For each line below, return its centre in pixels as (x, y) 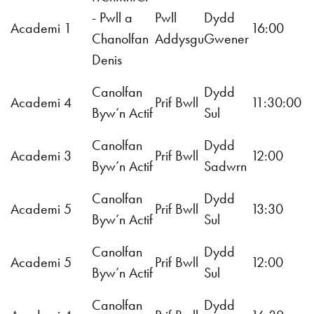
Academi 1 (41, 28)
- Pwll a (112, 18)
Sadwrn (225, 166)
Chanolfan (120, 39)
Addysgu (179, 39)
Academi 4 (41, 102)
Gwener (226, 39)
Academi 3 (41, 156)
